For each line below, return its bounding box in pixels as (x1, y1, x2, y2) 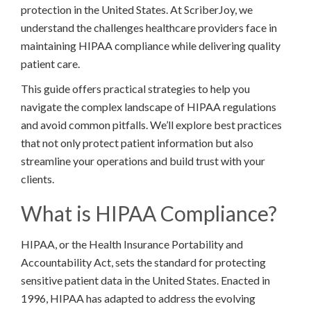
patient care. (21, 56, 80, 70)
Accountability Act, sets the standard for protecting (21, 255, 266, 269)
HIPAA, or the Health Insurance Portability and (21, 237, 243, 251)
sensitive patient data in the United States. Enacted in (21, 273, 270, 287)
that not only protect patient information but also (21, 135, 253, 149)
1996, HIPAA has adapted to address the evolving (21, 291, 255, 305)
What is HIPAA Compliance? (21, 200, 277, 226)
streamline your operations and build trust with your (21, 153, 265, 167)
